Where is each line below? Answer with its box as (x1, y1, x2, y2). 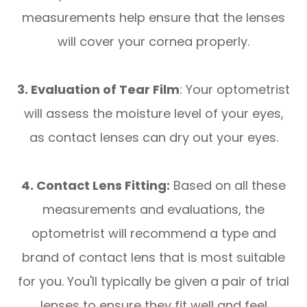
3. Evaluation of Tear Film (17, 81, 180, 99)
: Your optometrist (180, 81, 290, 99)
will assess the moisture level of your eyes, (23, 105, 284, 123)
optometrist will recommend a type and (31, 225, 276, 243)
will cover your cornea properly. (58, 33, 249, 51)
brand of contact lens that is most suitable (22, 249, 285, 267)
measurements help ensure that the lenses (22, 9, 285, 27)
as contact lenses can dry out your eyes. (29, 129, 278, 147)
